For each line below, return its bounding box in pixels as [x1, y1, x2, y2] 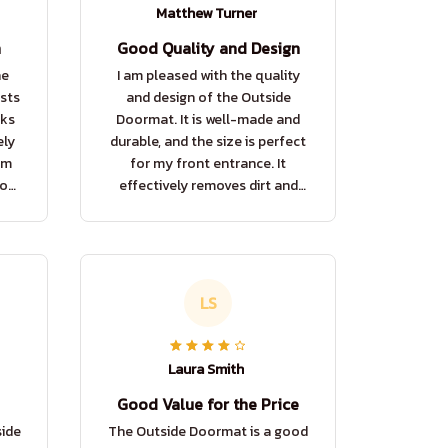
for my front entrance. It [130, 153, 286, 175]
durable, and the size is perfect [110, 131, 306, 153]
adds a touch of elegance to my [106, 197, 310, 219]
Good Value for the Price [117, 392, 299, 417]
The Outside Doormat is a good [108, 421, 308, 443]
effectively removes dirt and [118, 175, 298, 197]
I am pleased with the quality [116, 65, 300, 87]
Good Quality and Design [116, 36, 300, 61]
